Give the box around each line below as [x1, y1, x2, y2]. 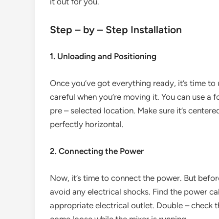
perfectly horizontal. [50, 119, 124, 129]
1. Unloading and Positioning [50, 51, 156, 61]
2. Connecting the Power [50, 146, 144, 156]
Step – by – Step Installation [50, 23, 182, 36]
